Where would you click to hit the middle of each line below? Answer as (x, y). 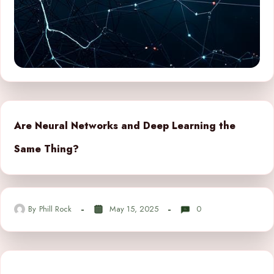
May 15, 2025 (134, 209)
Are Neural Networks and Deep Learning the (125, 125)
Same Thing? (46, 149)
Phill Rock (55, 209)
